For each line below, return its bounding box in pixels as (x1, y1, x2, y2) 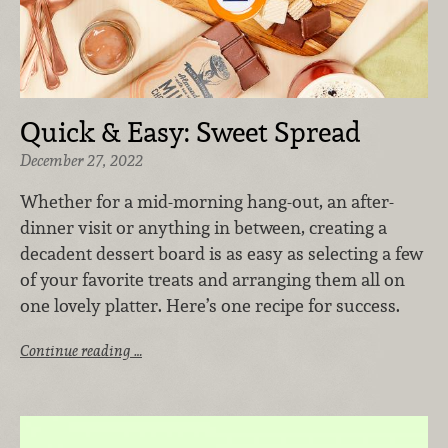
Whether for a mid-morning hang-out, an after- (20, 190, 394, 214)
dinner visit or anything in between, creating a (20, 216, 387, 240)
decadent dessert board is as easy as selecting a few (20, 242, 423, 266)
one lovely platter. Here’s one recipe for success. (20, 294, 400, 318)
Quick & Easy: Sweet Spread (20, 113, 361, 150)
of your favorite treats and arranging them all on (20, 268, 405, 292)
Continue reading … (20, 340, 142, 360)
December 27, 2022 (20, 149, 143, 171)
